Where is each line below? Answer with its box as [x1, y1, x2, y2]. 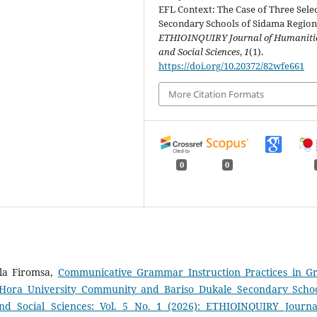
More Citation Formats [168, 87, 265, 100]
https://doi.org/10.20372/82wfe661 [158, 59, 305, 72]
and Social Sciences [158, 45, 241, 58]
